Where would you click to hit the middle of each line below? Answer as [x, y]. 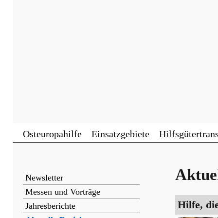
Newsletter [44, 177]
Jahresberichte [50, 206]
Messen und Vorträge [63, 191]
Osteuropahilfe [52, 134]
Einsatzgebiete [120, 134]
